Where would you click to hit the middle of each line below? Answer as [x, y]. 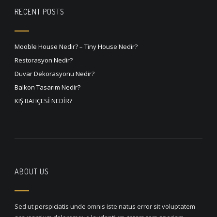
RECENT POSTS [39, 11]
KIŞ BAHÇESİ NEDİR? [43, 101]
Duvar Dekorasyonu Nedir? [54, 73]
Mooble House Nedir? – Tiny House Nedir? [76, 46]
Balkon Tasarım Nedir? [47, 87]
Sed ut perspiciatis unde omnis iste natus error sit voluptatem [105, 206]
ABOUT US [32, 171]
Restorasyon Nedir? [44, 60]
